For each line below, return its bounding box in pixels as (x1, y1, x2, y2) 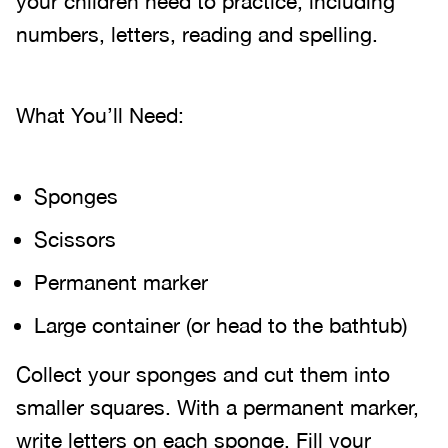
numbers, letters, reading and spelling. (16, 22, 378, 46)
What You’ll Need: (16, 103, 184, 127)
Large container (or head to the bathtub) (34, 313, 407, 337)
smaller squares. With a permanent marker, (16, 395, 419, 419)
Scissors (34, 227, 116, 251)
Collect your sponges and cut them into (16, 362, 390, 386)
